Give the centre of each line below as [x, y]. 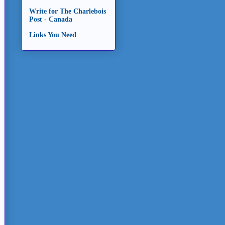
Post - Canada [51, 19]
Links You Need [53, 35]
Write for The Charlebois [68, 11]
